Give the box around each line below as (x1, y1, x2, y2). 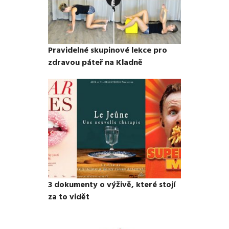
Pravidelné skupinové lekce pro (48, 44, 167, 56)
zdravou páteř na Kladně (48, 56, 143, 68)
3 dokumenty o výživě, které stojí (48, 178, 175, 190)
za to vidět (48, 191, 89, 202)
